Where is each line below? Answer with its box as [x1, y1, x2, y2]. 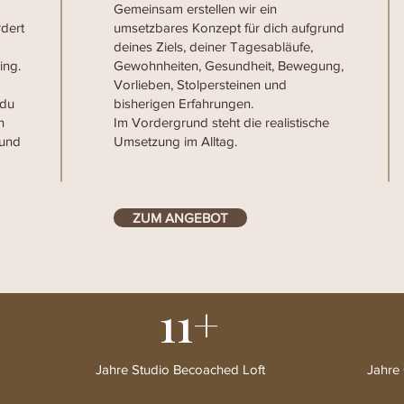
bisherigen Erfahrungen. [114, 96, 253, 111]
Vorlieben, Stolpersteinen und [114, 77, 287, 92]
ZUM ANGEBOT [133, 210, 228, 225]
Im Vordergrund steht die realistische [114, 115, 329, 130]
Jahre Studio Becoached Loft [96, 362, 265, 377]
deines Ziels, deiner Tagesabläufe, [114, 39, 313, 54]
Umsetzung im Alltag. [114, 133, 237, 149]
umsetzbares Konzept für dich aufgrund [114, 20, 344, 35]
